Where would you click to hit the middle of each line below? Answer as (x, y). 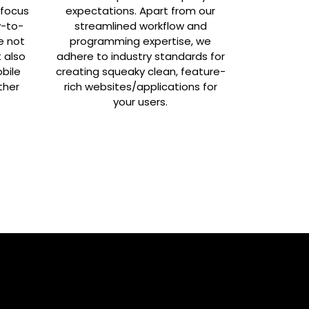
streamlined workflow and (140, 26)
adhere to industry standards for (140, 56)
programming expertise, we (140, 41)
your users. (140, 101)
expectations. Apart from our (140, 10)
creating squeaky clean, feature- (140, 71)
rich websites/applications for (140, 86)
